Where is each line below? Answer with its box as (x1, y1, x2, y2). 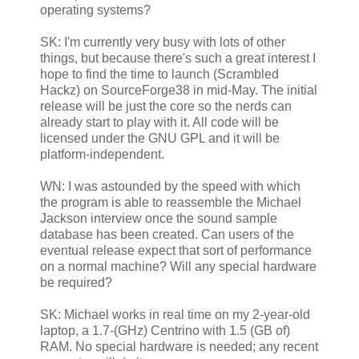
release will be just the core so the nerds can (40, 99, 292, 113)
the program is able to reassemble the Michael (40, 195, 301, 209)
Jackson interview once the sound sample (40, 211, 277, 225)
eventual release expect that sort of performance (40, 243, 312, 257)
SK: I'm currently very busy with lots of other (40, 34, 285, 49)
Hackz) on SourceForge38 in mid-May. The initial (40, 83, 317, 97)
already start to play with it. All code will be (40, 115, 279, 129)
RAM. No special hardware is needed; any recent (40, 339, 318, 353)
